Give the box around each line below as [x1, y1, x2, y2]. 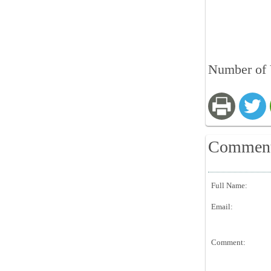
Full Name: [211, 181, 247, 190]
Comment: [211, 238, 246, 247]
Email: [211, 202, 233, 211]
